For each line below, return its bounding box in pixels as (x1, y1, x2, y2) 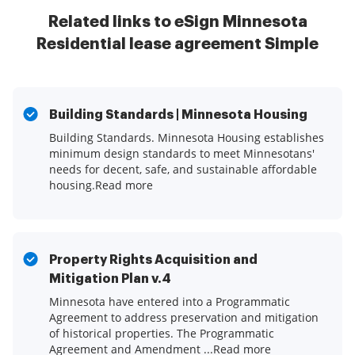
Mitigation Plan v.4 (49, 273, 171, 286)
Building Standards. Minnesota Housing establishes (49, 130, 324, 146)
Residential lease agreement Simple (36, 36, 319, 53)
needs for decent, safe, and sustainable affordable (49, 162, 317, 177)
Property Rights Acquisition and (49, 254, 258, 267)
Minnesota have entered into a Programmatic (49, 294, 290, 310)
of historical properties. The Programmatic (49, 326, 274, 342)
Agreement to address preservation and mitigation (49, 310, 319, 326)
